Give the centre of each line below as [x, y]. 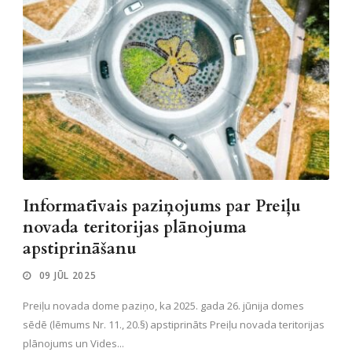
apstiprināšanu [80, 249]
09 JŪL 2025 [68, 275]
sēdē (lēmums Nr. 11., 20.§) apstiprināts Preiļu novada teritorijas [174, 324]
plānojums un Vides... [73, 343]
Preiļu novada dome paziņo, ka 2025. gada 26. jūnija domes [163, 306]
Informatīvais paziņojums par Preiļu [162, 206]
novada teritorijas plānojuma [135, 227]
